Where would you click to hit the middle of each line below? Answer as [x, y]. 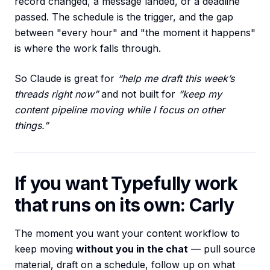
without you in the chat [132, 249]
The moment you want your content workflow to [127, 234]
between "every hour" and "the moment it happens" [135, 33]
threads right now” [56, 94]
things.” [31, 126]
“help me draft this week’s [176, 79]
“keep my [200, 94]
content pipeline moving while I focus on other [120, 110]
